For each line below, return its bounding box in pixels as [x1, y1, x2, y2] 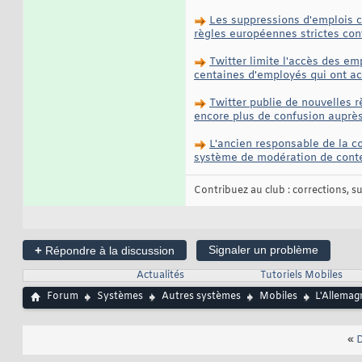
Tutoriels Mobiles [259, 269, 343, 283]
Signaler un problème [208, 243, 318, 257]
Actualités [136, 269, 184, 283]
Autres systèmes [162, 290, 241, 304]
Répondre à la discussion [42, 244, 175, 258]
